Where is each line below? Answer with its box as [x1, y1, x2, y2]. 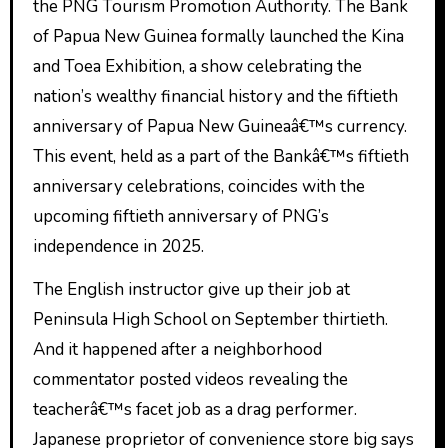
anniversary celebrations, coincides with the [32, 175, 365, 199]
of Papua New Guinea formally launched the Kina [32, 25, 404, 49]
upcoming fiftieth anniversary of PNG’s [32, 205, 329, 229]
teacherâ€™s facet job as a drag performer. [32, 398, 357, 422]
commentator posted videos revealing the [32, 368, 348, 392]
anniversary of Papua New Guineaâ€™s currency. [32, 115, 407, 139]
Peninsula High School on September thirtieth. [32, 308, 388, 332]
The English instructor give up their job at [32, 278, 350, 302]
